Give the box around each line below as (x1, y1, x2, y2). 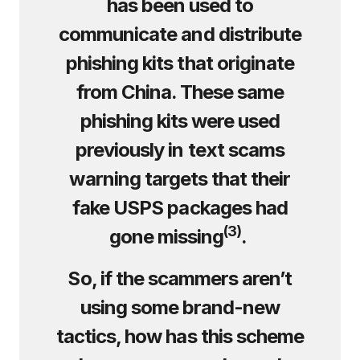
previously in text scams (76, 138, 284, 162)
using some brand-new (80, 296, 280, 319)
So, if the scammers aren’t (67, 267, 292, 290)
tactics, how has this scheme (55, 325, 305, 348)
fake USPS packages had (72, 196, 288, 219)
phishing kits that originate (65, 51, 295, 75)
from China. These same (76, 80, 284, 104)
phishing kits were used (80, 109, 280, 133)
